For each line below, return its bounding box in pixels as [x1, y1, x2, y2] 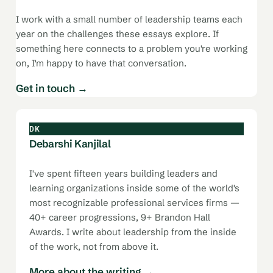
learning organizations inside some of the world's [29, 182, 239, 194]
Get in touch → [16, 81, 88, 94]
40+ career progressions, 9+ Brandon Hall [29, 211, 210, 223]
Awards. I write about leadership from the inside [29, 225, 236, 238]
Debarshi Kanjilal [29, 136, 111, 150]
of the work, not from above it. [29, 240, 158, 252]
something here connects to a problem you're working [16, 42, 247, 54]
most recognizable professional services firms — [29, 196, 239, 208]
